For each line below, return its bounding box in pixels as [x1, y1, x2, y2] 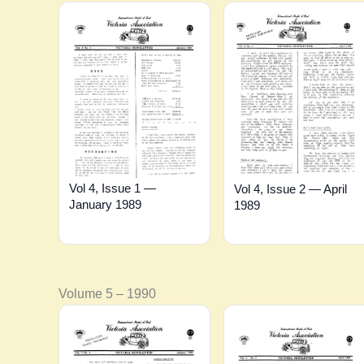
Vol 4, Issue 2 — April [233, 181, 347, 196]
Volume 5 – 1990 [58, 286, 156, 301]
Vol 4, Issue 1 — [69, 181, 156, 196]
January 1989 [69, 197, 141, 212]
